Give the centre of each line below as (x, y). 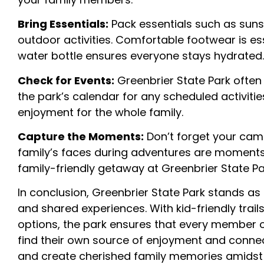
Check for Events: (66, 80)
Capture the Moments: (81, 136)
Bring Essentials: (63, 24)
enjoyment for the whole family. (100, 112)
